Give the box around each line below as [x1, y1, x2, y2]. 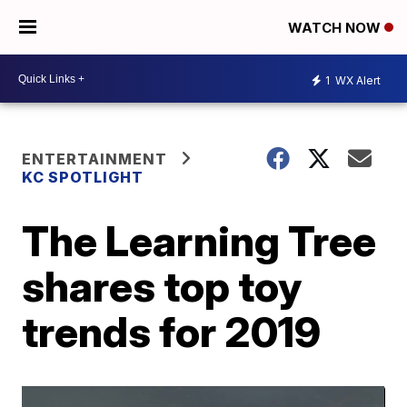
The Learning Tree [22, 215, 377, 266]
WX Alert [333, 73, 381, 87]
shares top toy [22, 261, 303, 312]
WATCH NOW [287, 19, 384, 37]
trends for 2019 [22, 306, 322, 357]
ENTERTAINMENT [22, 150, 168, 168]
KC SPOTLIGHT [22, 168, 144, 186]
